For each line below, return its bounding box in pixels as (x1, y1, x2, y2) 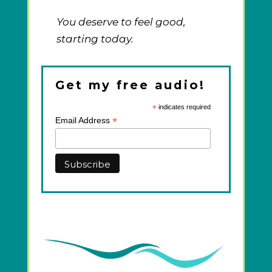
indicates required (156, 103, 211, 111)
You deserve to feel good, (56, 16, 186, 29)
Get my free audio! (55, 78, 205, 93)
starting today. (56, 33, 134, 46)
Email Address (55, 115, 112, 126)
